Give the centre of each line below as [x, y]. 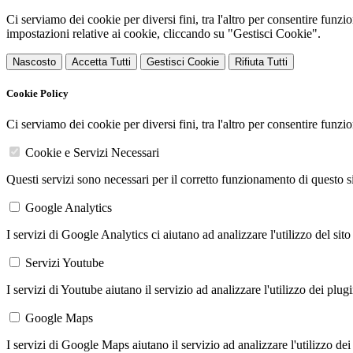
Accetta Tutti [101, 62]
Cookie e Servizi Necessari [92, 153]
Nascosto [34, 62]
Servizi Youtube [65, 263]
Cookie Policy [37, 94]
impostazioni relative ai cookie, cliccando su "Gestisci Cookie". [163, 33]
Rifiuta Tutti [261, 62]
